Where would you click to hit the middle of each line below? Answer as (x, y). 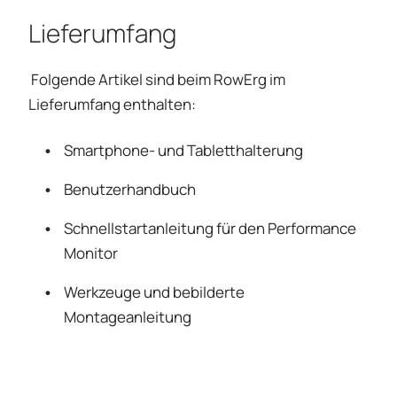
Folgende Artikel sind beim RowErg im (157, 80)
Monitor (91, 253)
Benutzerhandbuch (130, 190)
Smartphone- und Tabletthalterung (183, 151)
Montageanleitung (128, 317)
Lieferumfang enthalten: (112, 105)
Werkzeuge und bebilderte (154, 292)
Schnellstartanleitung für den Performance (210, 229)
